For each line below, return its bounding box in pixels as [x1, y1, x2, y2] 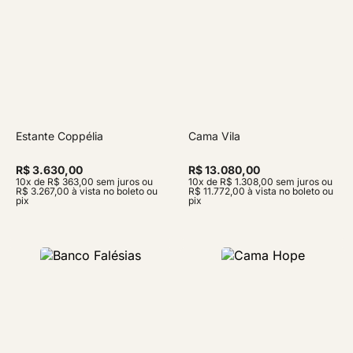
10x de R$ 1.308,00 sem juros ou [188, 176, 333, 188]
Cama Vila [188, 129, 240, 143]
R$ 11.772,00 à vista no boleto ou [188, 185, 333, 197]
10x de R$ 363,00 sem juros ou [16, 176, 153, 188]
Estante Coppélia [16, 129, 103, 143]
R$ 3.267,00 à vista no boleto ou [16, 185, 158, 197]
